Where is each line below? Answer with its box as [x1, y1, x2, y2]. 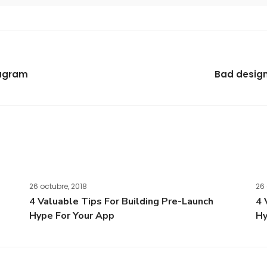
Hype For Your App [29, 209, 114, 222]
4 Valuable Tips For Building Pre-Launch [29, 195, 213, 208]
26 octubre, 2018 [29, 181, 87, 191]
